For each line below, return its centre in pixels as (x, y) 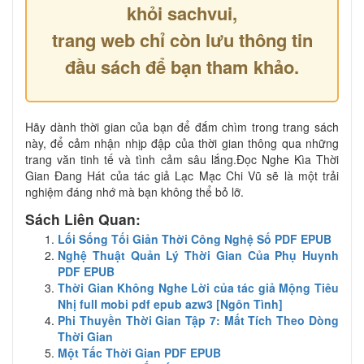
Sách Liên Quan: (83, 219)
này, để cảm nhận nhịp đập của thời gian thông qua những (182, 143)
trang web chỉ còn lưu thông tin (182, 40)
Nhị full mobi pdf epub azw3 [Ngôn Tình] (170, 304)
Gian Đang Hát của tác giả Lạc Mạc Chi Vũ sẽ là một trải (182, 176)
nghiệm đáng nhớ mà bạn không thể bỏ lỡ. (134, 192)
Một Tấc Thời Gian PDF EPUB (139, 353)
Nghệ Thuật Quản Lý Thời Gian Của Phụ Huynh (198, 256)
